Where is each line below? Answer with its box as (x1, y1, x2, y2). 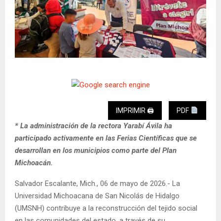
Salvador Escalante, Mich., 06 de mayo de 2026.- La (15, 179, 180, 188)
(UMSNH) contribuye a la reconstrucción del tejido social (15, 203, 197, 213)
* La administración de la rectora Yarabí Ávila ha (15, 121, 172, 130)
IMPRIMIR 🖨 (116, 106, 154, 114)
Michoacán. (15, 158, 53, 167)
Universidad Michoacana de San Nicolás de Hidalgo (15, 191, 180, 200)
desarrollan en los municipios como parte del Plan (15, 146, 177, 155)
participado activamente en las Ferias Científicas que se (15, 133, 197, 143)
